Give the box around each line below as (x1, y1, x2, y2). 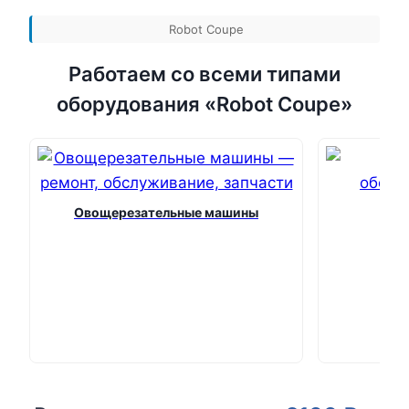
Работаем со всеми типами (68, 62, 341, 87)
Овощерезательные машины (74, 204, 258, 221)
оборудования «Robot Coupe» (57, 92, 352, 117)
